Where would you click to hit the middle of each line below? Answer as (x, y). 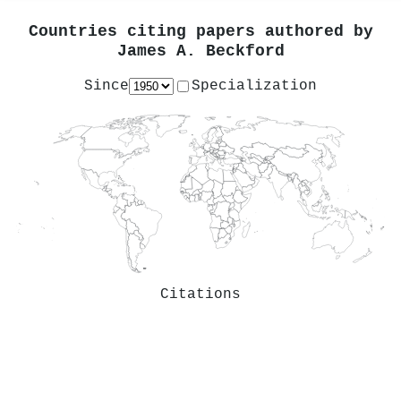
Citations (200, 294)
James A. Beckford (200, 51)
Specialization (254, 85)
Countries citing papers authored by (200, 31)
